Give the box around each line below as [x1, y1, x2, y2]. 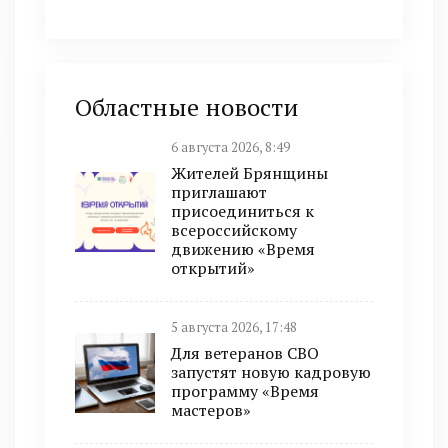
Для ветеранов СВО [171, 342, 319, 365]
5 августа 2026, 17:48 [171, 319, 297, 337]
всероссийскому [171, 219, 297, 242]
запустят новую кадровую [171, 361, 371, 384]
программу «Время [171, 380, 319, 403]
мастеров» [171, 399, 251, 422]
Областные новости [75, 91, 299, 124]
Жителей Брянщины [171, 162, 328, 185]
